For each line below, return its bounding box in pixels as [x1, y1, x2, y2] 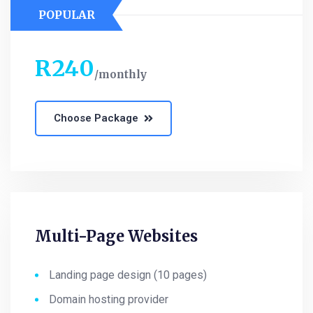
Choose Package [54, 112, 138, 125]
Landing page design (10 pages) [49, 268, 207, 282]
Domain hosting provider [49, 293, 168, 307]
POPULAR [38, 8, 95, 22]
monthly [99, 68, 147, 82]
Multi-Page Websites [35, 226, 198, 247]
